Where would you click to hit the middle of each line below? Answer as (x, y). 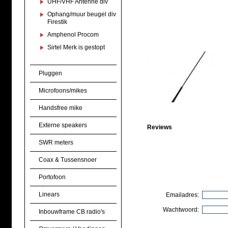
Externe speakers (63, 125)
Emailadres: (184, 195)
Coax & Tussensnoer (67, 160)
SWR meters (56, 142)
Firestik (57, 22)
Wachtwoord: (182, 210)
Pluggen (50, 73)
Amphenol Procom (73, 35)
